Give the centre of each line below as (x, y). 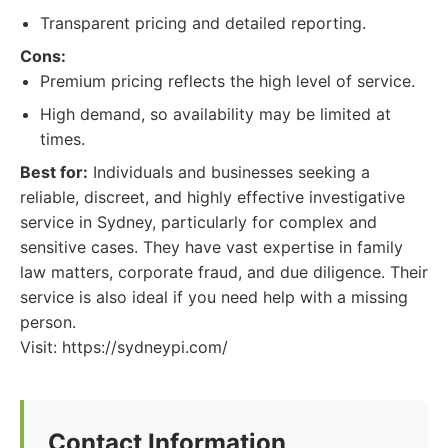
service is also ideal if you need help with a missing (214, 297)
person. (48, 322)
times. (62, 139)
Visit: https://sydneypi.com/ (124, 347)
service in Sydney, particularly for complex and (198, 222)
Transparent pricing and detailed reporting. (203, 23)
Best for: (54, 172)
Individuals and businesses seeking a (229, 172)
